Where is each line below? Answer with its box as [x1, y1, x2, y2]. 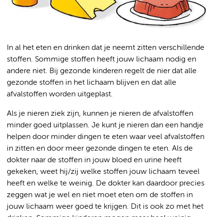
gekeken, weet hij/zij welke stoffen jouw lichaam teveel [7, 168, 200, 176]
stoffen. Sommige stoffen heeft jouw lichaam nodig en [7, 55, 196, 63]
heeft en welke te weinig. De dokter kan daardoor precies [7, 179, 204, 187]
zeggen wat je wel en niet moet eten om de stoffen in [7, 191, 193, 199]
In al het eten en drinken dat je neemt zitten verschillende [7, 44, 204, 52]
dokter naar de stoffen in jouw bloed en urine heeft [7, 156, 182, 164]
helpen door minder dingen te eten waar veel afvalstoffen [7, 133, 204, 141]
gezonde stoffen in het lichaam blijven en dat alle [7, 78, 176, 87]
